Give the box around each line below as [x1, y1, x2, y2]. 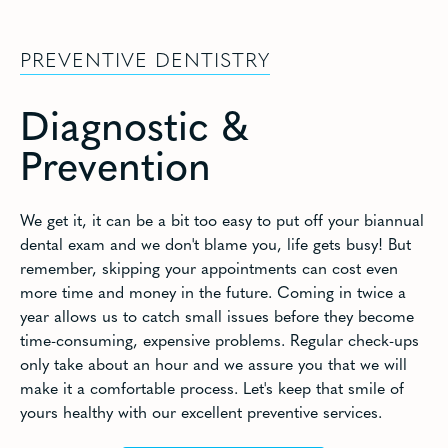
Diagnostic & [19, 95, 248, 152]
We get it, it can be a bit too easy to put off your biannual [19, 208, 424, 231]
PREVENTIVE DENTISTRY [19, 44, 270, 73]
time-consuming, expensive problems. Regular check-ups [19, 328, 419, 351]
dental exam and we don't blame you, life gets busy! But [19, 232, 411, 255]
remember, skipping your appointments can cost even [19, 256, 398, 279]
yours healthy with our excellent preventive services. [19, 400, 382, 423]
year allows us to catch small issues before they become [19, 304, 414, 327]
